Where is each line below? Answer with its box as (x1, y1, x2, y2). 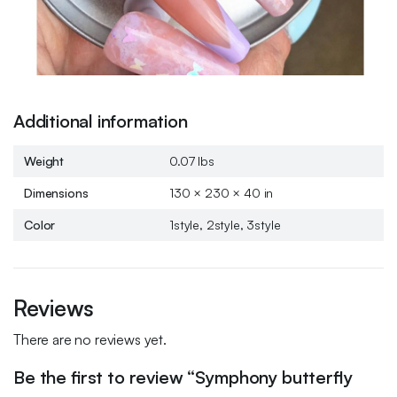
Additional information (13, 110, 188, 132)
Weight (24, 153, 65, 168)
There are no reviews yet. (13, 331, 167, 348)
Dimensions (24, 185, 89, 200)
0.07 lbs (169, 153, 214, 168)
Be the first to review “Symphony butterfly (13, 366, 353, 388)
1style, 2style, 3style (169, 217, 281, 232)
